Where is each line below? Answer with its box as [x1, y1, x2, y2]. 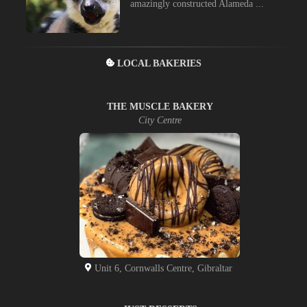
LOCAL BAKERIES [114, 58, 201, 69]
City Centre [138, 114, 182, 125]
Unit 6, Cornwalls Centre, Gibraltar [91, 263, 235, 274]
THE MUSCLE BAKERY [106, 101, 213, 112]
